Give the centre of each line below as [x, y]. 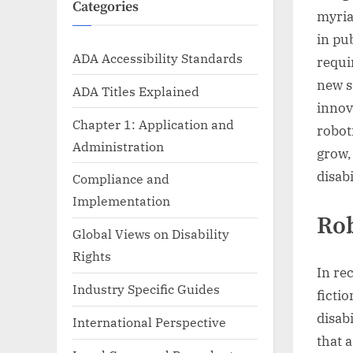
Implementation [121, 201]
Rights [92, 256]
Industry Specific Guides [146, 289]
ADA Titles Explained [136, 91]
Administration [118, 146]
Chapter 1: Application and [153, 124]
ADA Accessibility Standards [158, 58]
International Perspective [149, 322]
